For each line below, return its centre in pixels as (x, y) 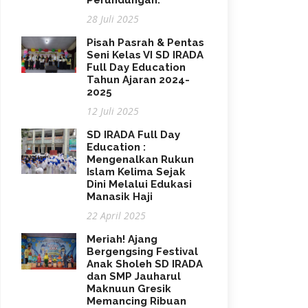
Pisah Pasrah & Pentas (145, 43)
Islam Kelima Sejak (136, 172)
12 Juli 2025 (113, 111)
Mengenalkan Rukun (140, 159)
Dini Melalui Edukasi (139, 184)
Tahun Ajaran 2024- (138, 80)
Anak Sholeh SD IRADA (145, 264)
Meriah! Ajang (122, 239)
